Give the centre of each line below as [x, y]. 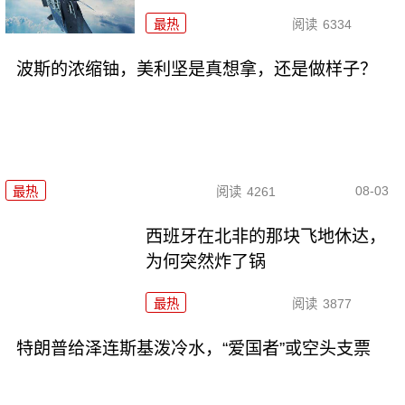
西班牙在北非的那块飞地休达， [266, 236]
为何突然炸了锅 [206, 261]
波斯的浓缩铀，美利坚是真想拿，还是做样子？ [196, 69]
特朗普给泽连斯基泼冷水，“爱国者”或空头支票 [193, 348]
